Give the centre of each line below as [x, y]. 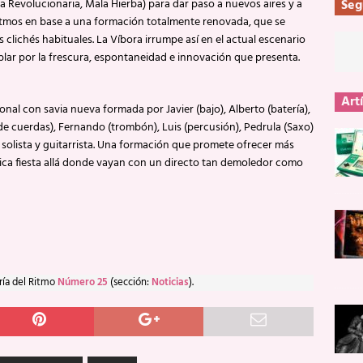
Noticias [170, 282]
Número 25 [83, 282]
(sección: [130, 282]
